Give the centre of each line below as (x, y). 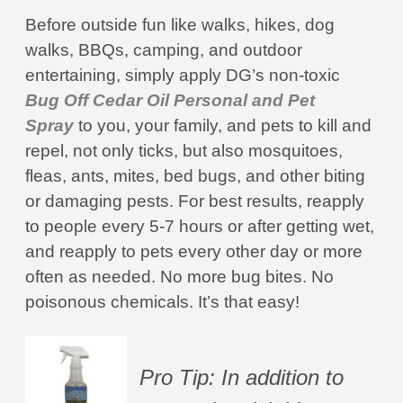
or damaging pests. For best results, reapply (195, 201)
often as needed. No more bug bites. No (179, 277)
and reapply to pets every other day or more (194, 251)
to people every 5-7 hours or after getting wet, (200, 226)
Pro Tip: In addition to (242, 377)
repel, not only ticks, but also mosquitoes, (184, 151)
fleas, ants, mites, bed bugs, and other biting (195, 176)
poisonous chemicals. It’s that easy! (165, 302)
